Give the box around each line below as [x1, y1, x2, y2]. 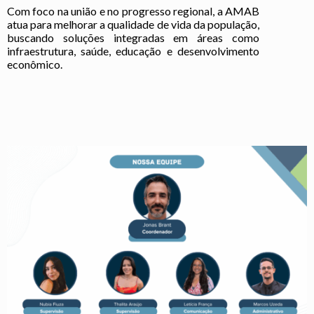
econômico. [7, 57, 62, 71]
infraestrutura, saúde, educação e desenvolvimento [7, 44, 259, 58]
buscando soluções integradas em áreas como [7, 31, 259, 45]
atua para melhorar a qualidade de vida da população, [7, 18, 259, 32]
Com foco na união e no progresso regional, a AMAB [7, 4, 259, 18]
